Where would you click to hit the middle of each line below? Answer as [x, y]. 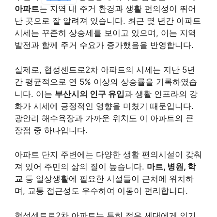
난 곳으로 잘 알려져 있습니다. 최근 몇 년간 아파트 [108, 21]
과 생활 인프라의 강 [161, 94]
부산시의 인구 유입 [90, 94]
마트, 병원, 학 [171, 167]
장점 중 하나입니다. [51, 130]
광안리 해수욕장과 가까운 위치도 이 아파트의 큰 [104, 118]
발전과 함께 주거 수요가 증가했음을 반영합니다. [104, 45]
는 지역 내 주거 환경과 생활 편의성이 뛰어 [118, 9]
